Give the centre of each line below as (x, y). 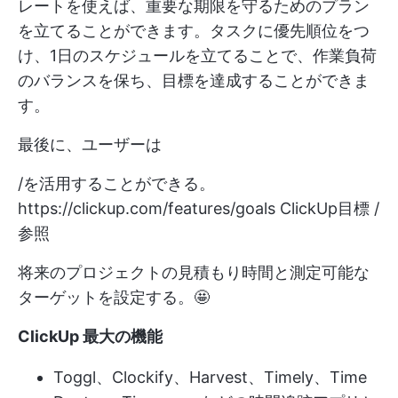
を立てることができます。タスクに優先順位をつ (194, 31)
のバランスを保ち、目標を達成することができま (194, 80)
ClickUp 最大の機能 (90, 336)
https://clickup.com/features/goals (147, 208)
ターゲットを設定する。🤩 (114, 297)
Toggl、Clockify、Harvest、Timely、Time (210, 377)
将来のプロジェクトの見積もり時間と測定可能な (194, 272)
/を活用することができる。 (116, 183)
